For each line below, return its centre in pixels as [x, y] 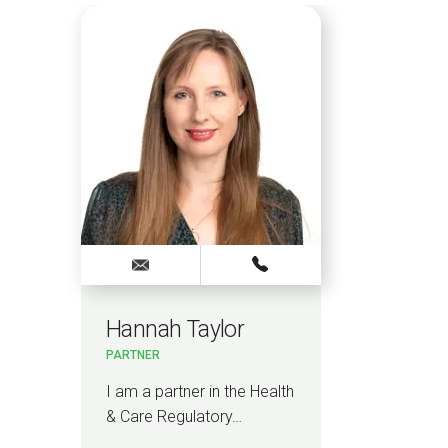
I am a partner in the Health [199, 391]
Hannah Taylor [175, 329]
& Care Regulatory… [173, 416]
